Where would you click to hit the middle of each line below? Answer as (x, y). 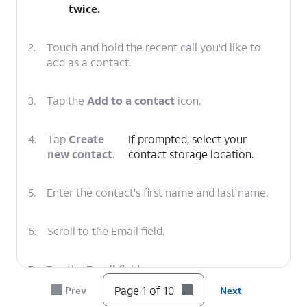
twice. (85, 9)
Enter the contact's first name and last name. (157, 192)
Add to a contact (131, 100)
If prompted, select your (188, 139)
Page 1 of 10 (144, 290)
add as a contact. (89, 62)
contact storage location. (191, 154)
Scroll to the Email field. (106, 231)
